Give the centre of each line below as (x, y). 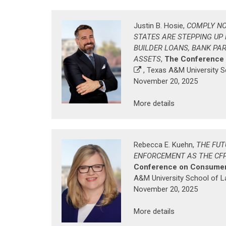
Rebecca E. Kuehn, (165, 145)
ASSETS (147, 59)
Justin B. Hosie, (160, 26)
